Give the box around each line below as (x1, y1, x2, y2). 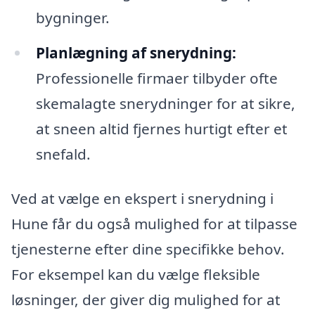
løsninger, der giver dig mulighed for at (11, 290, 281, 310)
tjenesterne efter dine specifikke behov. (11, 239, 285, 259)
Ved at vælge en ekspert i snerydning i (11, 188, 274, 209)
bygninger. (35, 7, 110, 27)
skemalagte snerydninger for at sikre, (35, 93, 295, 113)
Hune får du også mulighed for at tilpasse (11, 214, 297, 234)
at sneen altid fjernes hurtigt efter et (35, 118, 288, 139)
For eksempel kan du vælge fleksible (11, 264, 260, 285)
